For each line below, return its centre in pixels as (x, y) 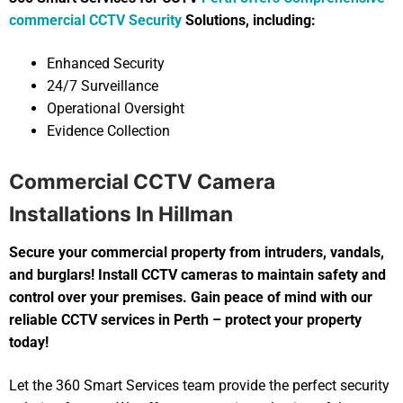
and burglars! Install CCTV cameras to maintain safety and (197, 274)
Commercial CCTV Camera (142, 181)
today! (29, 342)
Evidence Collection (108, 130)
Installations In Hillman (121, 213)
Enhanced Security (105, 63)
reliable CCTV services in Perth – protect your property (185, 319)
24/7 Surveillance (102, 85)
